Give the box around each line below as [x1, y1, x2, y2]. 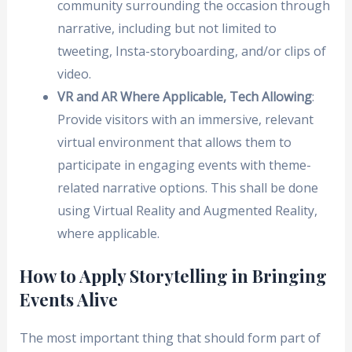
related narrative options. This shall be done [57, 179, 318, 197]
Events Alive [19, 288, 118, 312]
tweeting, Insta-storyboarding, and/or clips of [57, 42, 326, 60]
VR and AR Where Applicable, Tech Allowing [57, 88, 312, 106]
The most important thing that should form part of [19, 329, 321, 347]
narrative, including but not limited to [57, 20, 277, 38]
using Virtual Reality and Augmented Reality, [57, 202, 317, 220]
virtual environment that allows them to [57, 134, 291, 152]
